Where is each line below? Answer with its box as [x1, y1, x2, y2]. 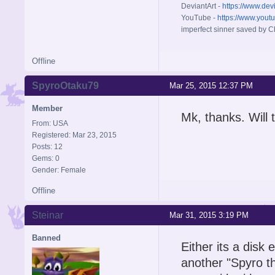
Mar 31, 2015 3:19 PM [169, 210, 249, 220]
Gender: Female [32, 165, 86, 174]
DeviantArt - [181, 1, 222, 10]
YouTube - [181, 13, 217, 22]
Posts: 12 [32, 142, 63, 151]
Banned [32, 233, 61, 242]
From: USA [32, 118, 68, 128]
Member [32, 103, 63, 113]
